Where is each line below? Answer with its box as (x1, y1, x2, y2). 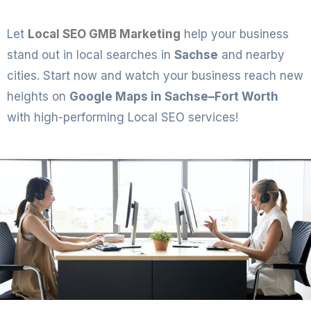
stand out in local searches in (7, 47, 174, 62)
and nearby (218, 47, 285, 62)
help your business (180, 26, 289, 41)
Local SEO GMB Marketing (28, 26, 180, 41)
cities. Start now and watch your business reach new (7, 68, 303, 83)
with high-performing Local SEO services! (7, 110, 238, 124)
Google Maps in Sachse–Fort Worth (69, 89, 278, 103)
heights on (7, 89, 69, 103)
